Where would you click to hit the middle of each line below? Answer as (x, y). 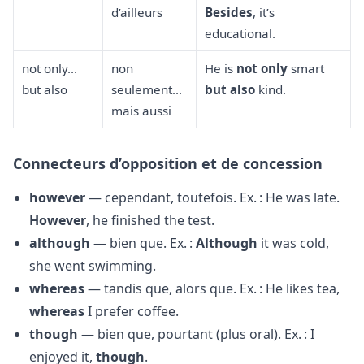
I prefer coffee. (132, 312)
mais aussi (141, 110)
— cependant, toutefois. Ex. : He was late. (212, 198)
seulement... (146, 89)
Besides (228, 12)
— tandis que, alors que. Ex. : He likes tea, (212, 289)
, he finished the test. (150, 221)
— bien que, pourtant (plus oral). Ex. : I (196, 334)
